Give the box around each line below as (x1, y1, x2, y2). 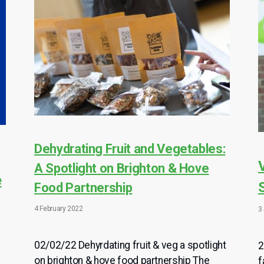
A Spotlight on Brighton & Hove (34, 161, 209, 176)
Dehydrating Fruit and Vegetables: (34, 141, 226, 157)
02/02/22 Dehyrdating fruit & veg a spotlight (34, 239, 226, 252)
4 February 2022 (34, 204, 83, 213)
